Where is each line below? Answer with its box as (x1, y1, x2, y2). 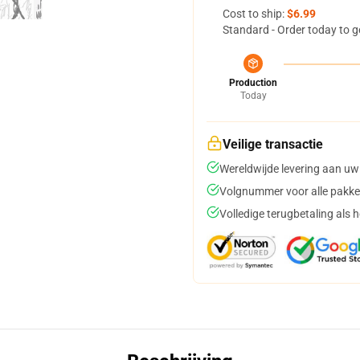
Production (229, 77, 277, 88)
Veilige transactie (223, 137, 323, 152)
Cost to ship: (223, 7, 287, 20)
